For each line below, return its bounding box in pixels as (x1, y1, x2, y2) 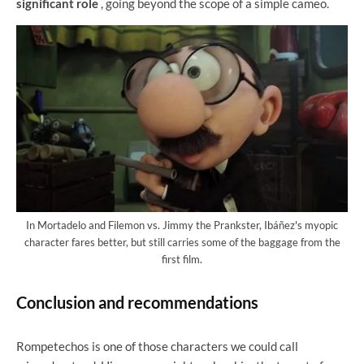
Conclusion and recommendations (16, 292, 258, 313)
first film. (162, 253, 202, 266)
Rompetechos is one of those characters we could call (16, 339, 298, 354)
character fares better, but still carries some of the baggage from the (24, 236, 340, 249)
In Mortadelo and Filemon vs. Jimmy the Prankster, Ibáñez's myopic (26, 219, 338, 232)
